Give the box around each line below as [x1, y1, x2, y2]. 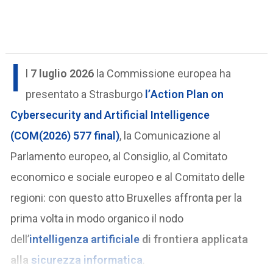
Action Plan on [151, 88, 224, 101]
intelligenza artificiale [29, 233, 140, 246]
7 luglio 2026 [30, 67, 94, 80]
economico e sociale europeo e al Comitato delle [10, 171, 246, 184]
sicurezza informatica [31, 253, 143, 267]
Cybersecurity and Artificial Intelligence [10, 108, 210, 122]
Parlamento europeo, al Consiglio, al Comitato [10, 150, 228, 163]
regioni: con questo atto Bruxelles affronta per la [10, 191, 243, 205]
